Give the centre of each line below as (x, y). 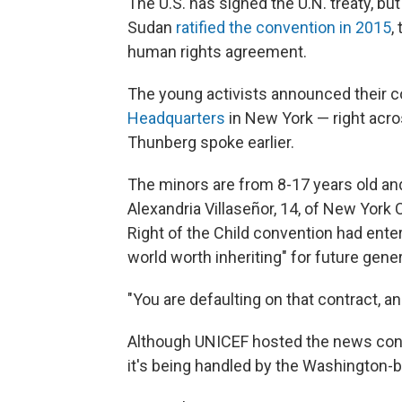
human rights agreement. (217, 52)
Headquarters (176, 118)
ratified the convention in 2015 (284, 27)
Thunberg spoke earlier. (211, 142)
